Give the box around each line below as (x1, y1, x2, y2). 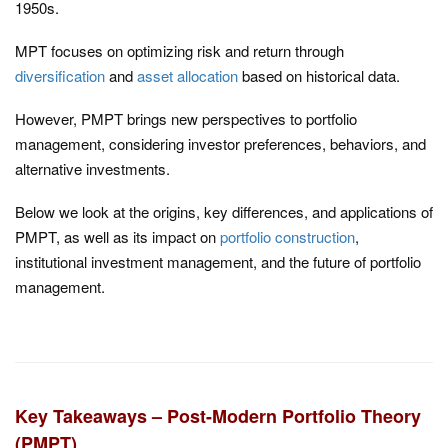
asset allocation (137, 65, 238, 86)
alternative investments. (15, 158, 170, 179)
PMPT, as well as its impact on (15, 226, 220, 247)
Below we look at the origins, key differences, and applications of (15, 201, 433, 222)
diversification (15, 65, 105, 86)
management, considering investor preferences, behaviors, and (15, 133, 426, 154)
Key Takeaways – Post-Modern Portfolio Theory (15, 403, 421, 429)
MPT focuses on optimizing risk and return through (15, 40, 344, 61)
